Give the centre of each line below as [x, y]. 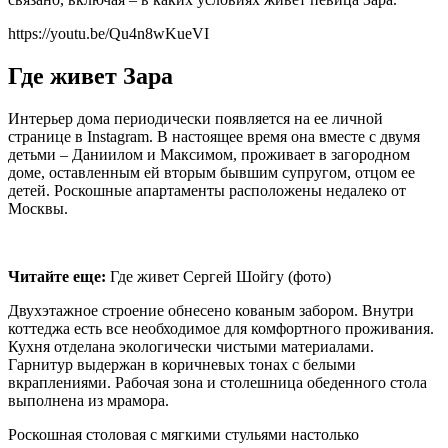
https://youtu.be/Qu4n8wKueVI [108, 33]
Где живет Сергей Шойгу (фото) [218, 276]
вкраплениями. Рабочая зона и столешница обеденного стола [217, 382]
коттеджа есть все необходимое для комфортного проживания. [221, 328]
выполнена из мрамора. [88, 400]
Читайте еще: [57, 276]
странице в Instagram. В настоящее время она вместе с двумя [214, 136]
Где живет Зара [90, 75]
